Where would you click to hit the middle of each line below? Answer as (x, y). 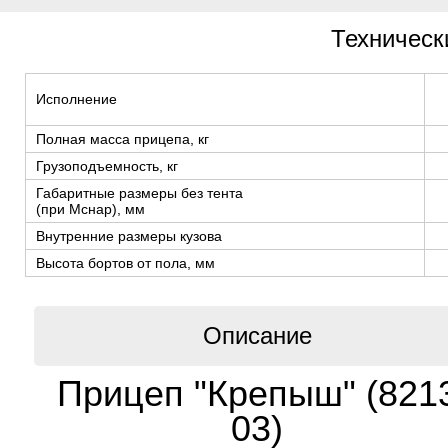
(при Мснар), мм (90, 209)
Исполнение (76, 99)
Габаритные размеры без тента (139, 193)
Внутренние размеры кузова (129, 236)
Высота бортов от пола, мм (125, 263)
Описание (257, 335)
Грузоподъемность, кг (107, 166)
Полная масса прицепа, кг (122, 139)
